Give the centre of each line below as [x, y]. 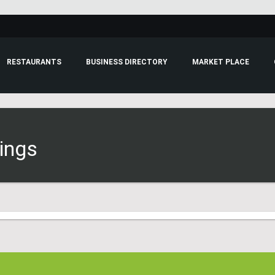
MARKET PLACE [220, 62]
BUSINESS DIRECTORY [126, 62]
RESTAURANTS [34, 62]
